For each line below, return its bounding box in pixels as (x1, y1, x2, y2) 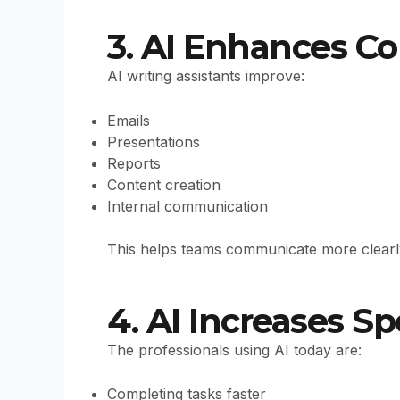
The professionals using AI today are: (107, 340, 362, 359)
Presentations (107, 133, 200, 152)
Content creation (107, 176, 221, 195)
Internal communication (107, 197, 268, 216)
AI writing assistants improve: (107, 67, 304, 86)
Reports (107, 154, 161, 173)
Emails (107, 112, 150, 130)
